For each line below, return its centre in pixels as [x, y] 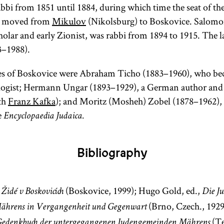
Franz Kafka [32, 101]
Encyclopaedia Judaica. [43, 116]
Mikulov [69, 21]
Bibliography [112, 153]
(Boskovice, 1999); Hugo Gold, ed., [133, 190]
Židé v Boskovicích [32, 192]
